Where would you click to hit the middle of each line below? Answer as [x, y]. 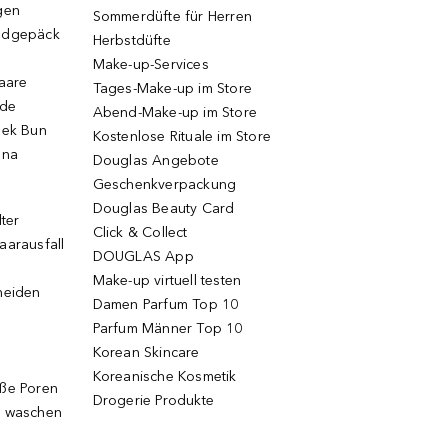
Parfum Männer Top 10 [167, 328]
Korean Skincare [146, 352]
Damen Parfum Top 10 [165, 304]
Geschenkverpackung [164, 184]
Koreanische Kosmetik [164, 376]
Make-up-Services [150, 64]
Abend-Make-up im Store [174, 112]
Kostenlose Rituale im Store [181, 136]
